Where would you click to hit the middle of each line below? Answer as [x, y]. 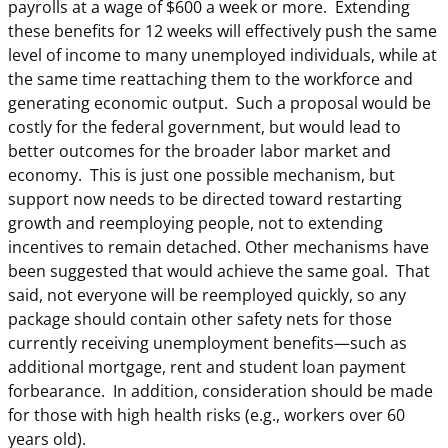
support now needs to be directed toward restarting [205, 199]
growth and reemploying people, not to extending [195, 223]
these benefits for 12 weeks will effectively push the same [222, 31]
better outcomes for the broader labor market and [199, 151]
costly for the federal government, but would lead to [204, 127]
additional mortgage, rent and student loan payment [207, 367]
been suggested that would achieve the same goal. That [219, 271]
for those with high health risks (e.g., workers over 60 [206, 415]
